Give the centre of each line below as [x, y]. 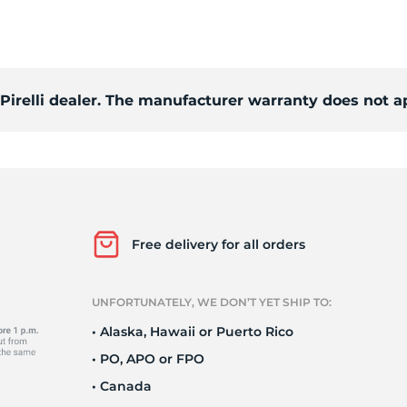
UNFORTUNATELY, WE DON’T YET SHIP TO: [212, 302]
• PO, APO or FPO [148, 359]
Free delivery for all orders [218, 244]
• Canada [122, 386]
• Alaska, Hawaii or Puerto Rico [193, 332]
